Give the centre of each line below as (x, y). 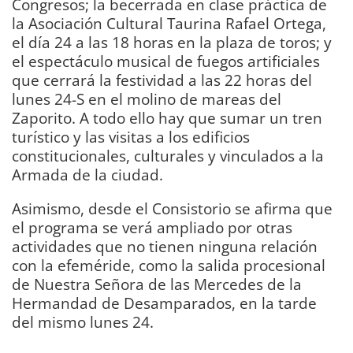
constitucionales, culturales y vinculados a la (168, 156)
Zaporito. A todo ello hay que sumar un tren (167, 118)
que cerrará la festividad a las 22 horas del (162, 80)
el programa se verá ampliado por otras (152, 228)
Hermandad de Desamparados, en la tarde (164, 303)
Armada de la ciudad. (87, 175)
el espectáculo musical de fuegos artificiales (166, 61)
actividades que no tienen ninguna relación (165, 247)
